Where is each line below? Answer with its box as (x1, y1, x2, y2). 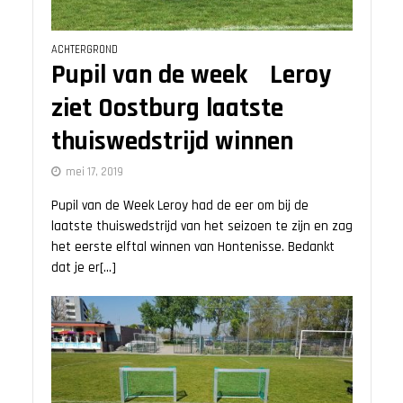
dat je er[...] (50, 259, 116, 277)
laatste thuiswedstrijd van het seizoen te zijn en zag (50, 218, 353, 236)
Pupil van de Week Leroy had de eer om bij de (50, 197, 309, 215)
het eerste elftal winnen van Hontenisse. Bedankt (50, 238, 335, 256)
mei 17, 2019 (65, 165, 123, 180)
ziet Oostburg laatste (50, 92, 283, 126)
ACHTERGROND (50, 42, 118, 58)
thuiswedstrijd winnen (50, 125, 293, 159)
